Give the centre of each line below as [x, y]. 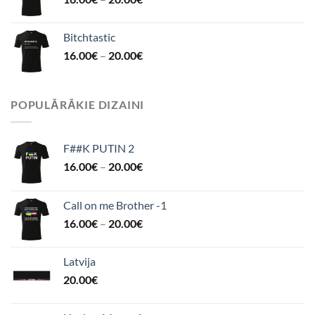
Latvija [79, 261]
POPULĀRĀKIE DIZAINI [78, 105]
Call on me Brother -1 [115, 205]
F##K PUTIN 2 [99, 148]
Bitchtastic [89, 37]
